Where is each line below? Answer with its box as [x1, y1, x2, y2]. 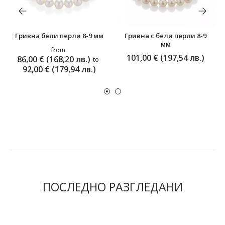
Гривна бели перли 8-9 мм [15, 31, 104, 40]
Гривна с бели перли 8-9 [125, 31, 207, 40]
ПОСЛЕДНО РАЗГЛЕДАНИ [42, 178, 183, 195]
